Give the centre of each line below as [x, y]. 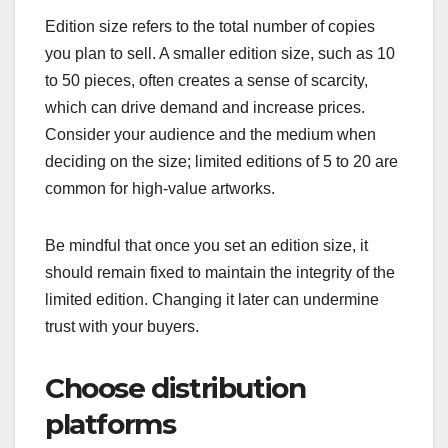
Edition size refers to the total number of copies [210, 27]
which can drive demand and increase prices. [205, 108]
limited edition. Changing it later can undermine [212, 300]
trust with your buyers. [122, 327]
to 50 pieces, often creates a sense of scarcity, [206, 81]
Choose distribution [175, 388]
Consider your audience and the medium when [210, 135]
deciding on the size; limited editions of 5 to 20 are [221, 162]
